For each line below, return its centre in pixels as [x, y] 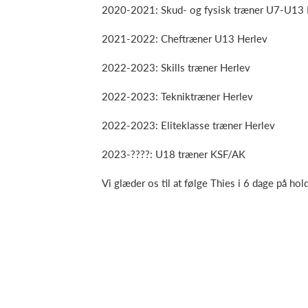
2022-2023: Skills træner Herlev [176, 67]
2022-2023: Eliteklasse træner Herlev [188, 125]
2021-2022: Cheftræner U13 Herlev [185, 38]
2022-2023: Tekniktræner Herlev [177, 96]
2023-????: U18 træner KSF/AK [174, 154]
